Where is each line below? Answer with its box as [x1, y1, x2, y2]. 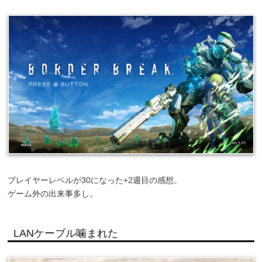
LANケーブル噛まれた [13, 227, 119, 240]
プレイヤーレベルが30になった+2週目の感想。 [8, 175, 182, 185]
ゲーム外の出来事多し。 [8, 189, 98, 199]
